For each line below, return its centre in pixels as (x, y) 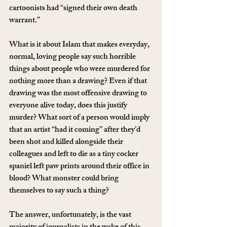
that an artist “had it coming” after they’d (75, 130)
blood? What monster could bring (65, 179)
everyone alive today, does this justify (69, 106)
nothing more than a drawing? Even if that (79, 82)
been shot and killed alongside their (67, 143)
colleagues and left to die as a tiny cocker (74, 155)
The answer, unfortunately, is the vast (71, 216)
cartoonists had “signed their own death (74, 9)
